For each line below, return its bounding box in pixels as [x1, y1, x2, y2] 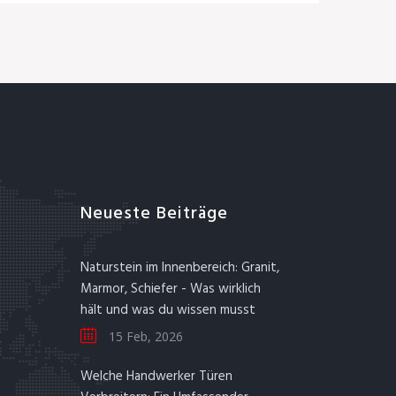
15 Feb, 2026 [105, 328, 183, 345]
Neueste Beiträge [80, 200, 228, 228]
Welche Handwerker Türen [80, 366, 232, 387]
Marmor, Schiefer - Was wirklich [80, 278, 261, 300]
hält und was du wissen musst [80, 300, 255, 321]
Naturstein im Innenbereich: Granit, [80, 257, 279, 278]
